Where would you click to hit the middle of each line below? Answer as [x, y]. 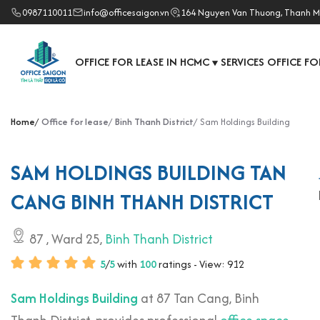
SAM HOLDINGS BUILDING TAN [149, 172]
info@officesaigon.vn [126, 12]
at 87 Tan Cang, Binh [199, 298]
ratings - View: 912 [201, 264]
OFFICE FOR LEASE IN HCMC [142, 62]
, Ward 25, [76, 239]
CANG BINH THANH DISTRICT [142, 202]
